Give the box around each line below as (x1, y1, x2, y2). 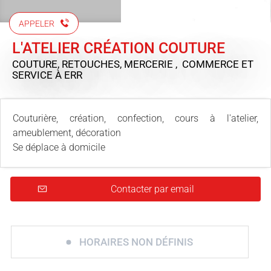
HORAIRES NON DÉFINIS (79, 235, 193, 248)
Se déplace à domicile (13, 141, 105, 153)
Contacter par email (111, 183, 194, 195)
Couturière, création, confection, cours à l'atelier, (13, 112, 258, 124)
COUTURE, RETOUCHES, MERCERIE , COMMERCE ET (12, 57, 253, 70)
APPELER (19, 18, 54, 28)
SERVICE (12, 68, 55, 81)
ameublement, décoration (13, 126, 121, 139)
